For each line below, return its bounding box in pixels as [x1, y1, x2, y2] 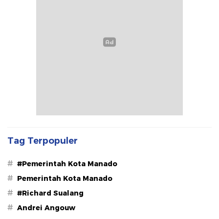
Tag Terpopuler [7, 135, 78, 147]
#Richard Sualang [17, 189, 84, 198]
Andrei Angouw [17, 203, 75, 213]
